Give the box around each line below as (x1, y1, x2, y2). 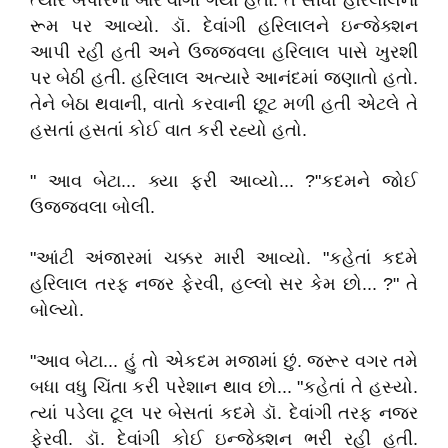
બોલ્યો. (30, 300, 84, 320)
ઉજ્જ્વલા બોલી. (30, 197, 155, 217)
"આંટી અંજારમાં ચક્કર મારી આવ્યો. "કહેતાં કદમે (30, 248, 418, 268)
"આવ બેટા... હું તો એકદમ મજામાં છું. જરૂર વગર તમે (30, 351, 418, 371)
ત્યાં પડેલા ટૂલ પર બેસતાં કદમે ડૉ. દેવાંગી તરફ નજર (30, 403, 418, 423)
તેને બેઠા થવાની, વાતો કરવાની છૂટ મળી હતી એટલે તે (30, 94, 418, 114)
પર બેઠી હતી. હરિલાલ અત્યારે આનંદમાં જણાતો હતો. (30, 68, 418, 88)
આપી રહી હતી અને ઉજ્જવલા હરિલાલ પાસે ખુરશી (30, 42, 418, 62)
